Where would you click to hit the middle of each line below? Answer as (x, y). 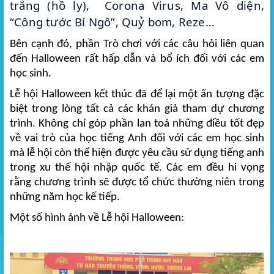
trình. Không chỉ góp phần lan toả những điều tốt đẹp (137, 124)
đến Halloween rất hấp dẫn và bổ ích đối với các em (137, 59)
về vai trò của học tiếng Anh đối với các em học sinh (137, 139)
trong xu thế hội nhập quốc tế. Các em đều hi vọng (137, 168)
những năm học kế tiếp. (65, 198)
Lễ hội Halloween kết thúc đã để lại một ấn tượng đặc (137, 95)
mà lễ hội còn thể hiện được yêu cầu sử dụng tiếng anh (137, 154)
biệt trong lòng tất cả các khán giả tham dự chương (137, 109)
